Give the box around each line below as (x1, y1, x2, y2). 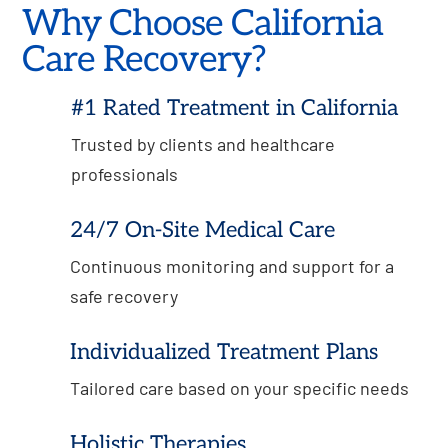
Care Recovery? (22, 37, 267, 82)
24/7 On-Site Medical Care (69, 216, 335, 243)
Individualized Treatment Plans (69, 338, 378, 365)
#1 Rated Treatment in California (70, 94, 398, 121)
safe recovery (69, 284, 178, 307)
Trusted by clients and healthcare (70, 132, 335, 155)
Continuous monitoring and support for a (69, 254, 394, 277)
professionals (70, 162, 178, 185)
